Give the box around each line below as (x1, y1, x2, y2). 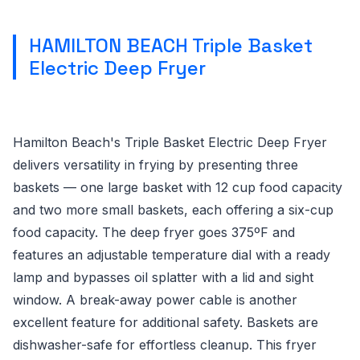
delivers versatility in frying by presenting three (13, 157, 298, 173)
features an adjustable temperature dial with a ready (13, 247, 330, 263)
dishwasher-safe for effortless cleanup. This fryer (13, 337, 317, 353)
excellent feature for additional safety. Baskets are (13, 314, 318, 330)
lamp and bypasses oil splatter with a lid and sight (13, 269, 313, 285)
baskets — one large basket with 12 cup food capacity (13, 179, 342, 195)
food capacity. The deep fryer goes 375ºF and (13, 224, 295, 240)
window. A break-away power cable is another (13, 292, 297, 308)
